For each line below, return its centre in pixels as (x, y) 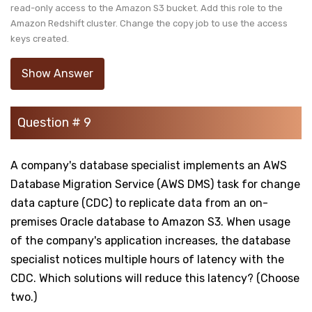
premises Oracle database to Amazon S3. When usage (150, 221)
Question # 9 (54, 122)
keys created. (41, 38)
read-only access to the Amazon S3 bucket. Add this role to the (147, 8)
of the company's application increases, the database (150, 240)
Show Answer (57, 73)
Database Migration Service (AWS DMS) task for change (155, 184)
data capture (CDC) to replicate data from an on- (139, 203)
